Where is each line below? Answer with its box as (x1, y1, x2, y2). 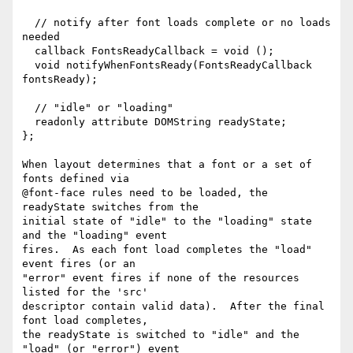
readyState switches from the (22, 201, 199, 214)
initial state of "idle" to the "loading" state (22, 215, 312, 228)
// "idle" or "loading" (22, 102, 35, 114)
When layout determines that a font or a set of (22, 158, 312, 171)
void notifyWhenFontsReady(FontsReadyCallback (22, 59, 35, 72)
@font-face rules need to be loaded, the (22, 187, 268, 199)
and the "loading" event (22, 229, 167, 242)
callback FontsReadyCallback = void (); (22, 45, 35, 58)
